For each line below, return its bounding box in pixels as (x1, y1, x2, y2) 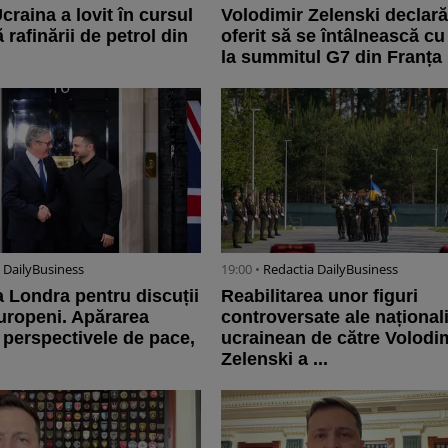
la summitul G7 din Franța (220, 46, 442, 67)
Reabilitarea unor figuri (220, 285, 418, 306)
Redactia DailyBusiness (262, 259, 398, 278)
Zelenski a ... (220, 348, 328, 369)
